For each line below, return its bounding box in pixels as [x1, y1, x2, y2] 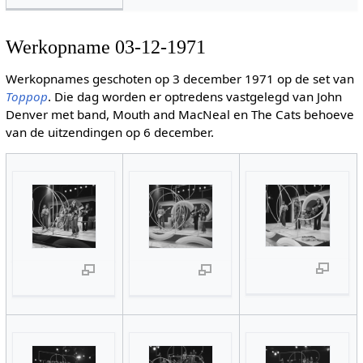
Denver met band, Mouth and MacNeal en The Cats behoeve [5, 105, 354, 122]
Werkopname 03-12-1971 [5, 35, 206, 58]
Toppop [5, 88, 48, 105]
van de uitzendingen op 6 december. [5, 123, 214, 140]
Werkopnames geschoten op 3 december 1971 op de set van [5, 70, 354, 87]
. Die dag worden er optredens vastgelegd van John [47, 88, 342, 105]
